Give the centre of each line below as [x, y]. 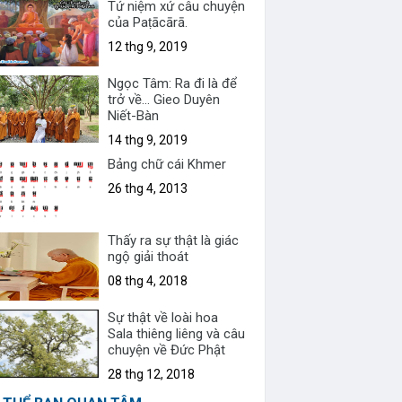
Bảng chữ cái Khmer [167, 164]
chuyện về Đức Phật [167, 350]
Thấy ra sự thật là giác [174, 241]
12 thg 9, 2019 [148, 46]
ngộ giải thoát [149, 257]
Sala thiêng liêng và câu [177, 334]
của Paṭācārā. [148, 22]
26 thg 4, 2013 [148, 188]
